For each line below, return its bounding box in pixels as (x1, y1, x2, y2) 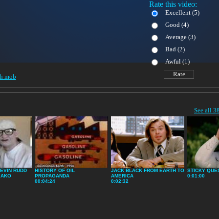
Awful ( (164, 57, 184, 65)
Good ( (164, 21, 183, 28)
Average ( (164, 33, 190, 41)
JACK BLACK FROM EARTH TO (111, 168, 184, 174)
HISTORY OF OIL (35, 168, 75, 174)
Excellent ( (164, 8, 194, 16)
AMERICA (111, 173, 133, 179)
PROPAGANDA (35, 173, 69, 179)
